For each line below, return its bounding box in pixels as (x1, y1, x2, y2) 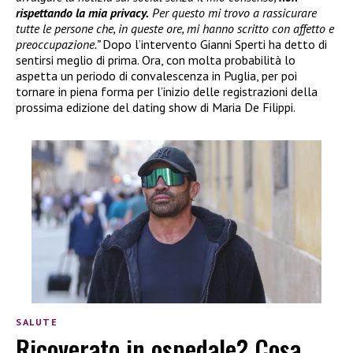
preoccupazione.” (16, 35, 102, 52)
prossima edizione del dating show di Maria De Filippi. (16, 98, 295, 115)
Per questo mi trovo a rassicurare (149, 4, 317, 20)
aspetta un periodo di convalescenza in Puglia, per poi (16, 67, 297, 84)
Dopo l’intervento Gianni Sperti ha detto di (102, 35, 327, 52)
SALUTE (16, 315, 58, 328)
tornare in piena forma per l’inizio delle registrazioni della (16, 83, 318, 99)
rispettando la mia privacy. (16, 4, 149, 20)
